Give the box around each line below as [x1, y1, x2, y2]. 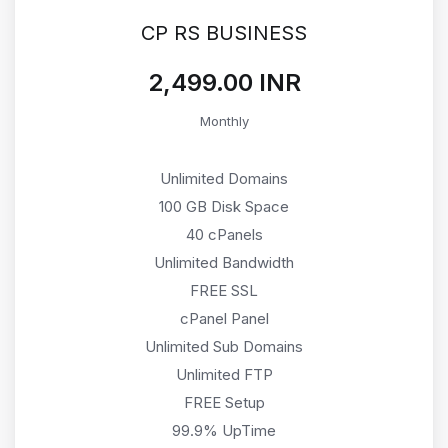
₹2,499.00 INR [147, 67, 301, 97]
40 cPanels [185, 224, 263, 244]
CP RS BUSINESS [141, 20, 307, 45]
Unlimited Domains [160, 168, 288, 188]
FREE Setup [183, 392, 265, 412]
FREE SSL [190, 280, 258, 300]
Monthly [199, 112, 249, 129]
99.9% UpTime [172, 420, 276, 440]
